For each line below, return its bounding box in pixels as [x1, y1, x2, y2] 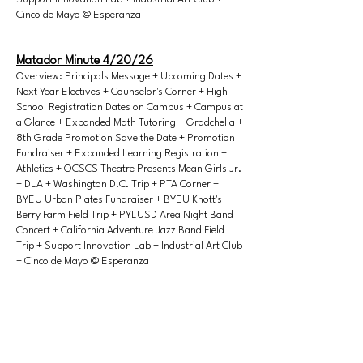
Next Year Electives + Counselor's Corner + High [16, 87, 228, 97]
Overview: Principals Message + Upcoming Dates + [16, 71, 241, 82]
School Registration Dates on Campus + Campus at [16, 102, 243, 113]
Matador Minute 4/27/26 [16, 301, 152, 314]
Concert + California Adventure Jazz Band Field [16, 225, 224, 236]
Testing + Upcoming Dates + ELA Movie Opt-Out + [16, 333, 238, 344]
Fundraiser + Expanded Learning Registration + [16, 148, 227, 159]
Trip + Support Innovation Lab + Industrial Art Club [16, 241, 242, 251]
